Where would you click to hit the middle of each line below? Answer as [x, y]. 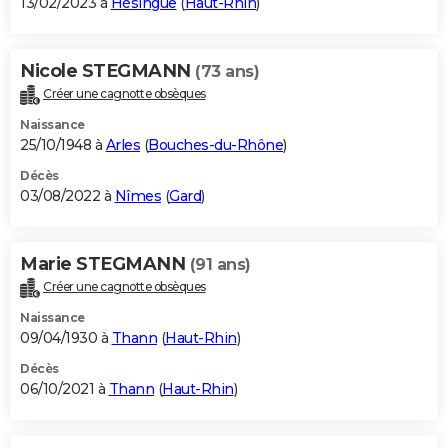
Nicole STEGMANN [107, 71]
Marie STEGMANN [105, 264]
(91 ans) [220, 265]
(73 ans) [227, 72]
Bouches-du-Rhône [215, 145]
